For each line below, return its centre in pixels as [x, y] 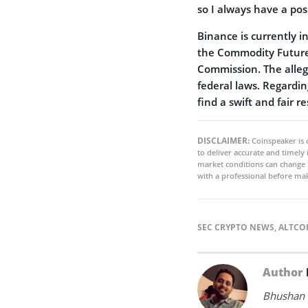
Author [284, 272]
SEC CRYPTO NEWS [236, 227]
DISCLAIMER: [224, 140]
